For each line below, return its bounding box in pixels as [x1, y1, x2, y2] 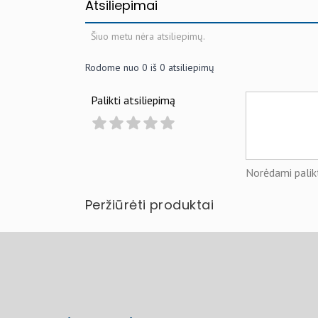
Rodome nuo [85, 60, 142, 74]
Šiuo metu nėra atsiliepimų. [91, 29, 205, 43]
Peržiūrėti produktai [85, 195, 214, 214]
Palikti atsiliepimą [91, 92, 175, 107]
